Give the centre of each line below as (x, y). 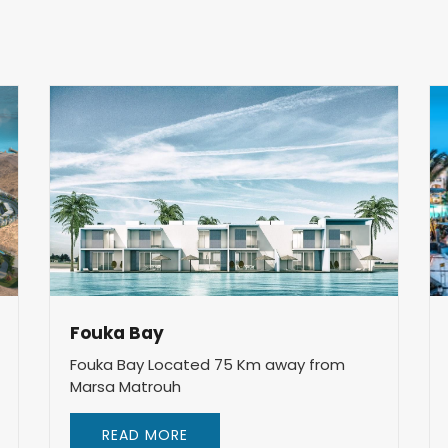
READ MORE (145, 435)
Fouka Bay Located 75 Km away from (207, 364)
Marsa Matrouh (125, 386)
